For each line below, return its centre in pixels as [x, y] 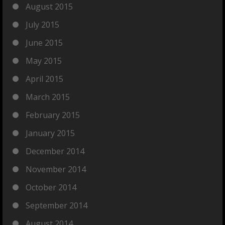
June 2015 [44, 43]
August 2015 [49, 7]
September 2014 [57, 205]
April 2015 [44, 79]
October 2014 [51, 187]
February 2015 [53, 115]
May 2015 [44, 61]
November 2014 [56, 169]
